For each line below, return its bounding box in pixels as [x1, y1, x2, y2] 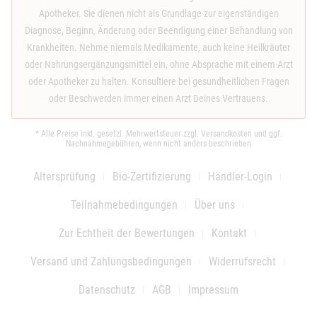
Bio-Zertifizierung [113, 169, 191, 183]
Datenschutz [79, 282, 135, 296]
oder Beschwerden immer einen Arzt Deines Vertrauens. [49, 92, 268, 104]
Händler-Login [208, 169, 272, 183]
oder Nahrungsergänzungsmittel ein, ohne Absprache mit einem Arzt [24, 58, 293, 70]
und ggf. [251, 128, 282, 139]
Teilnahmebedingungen [71, 197, 178, 212]
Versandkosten [200, 128, 252, 139]
